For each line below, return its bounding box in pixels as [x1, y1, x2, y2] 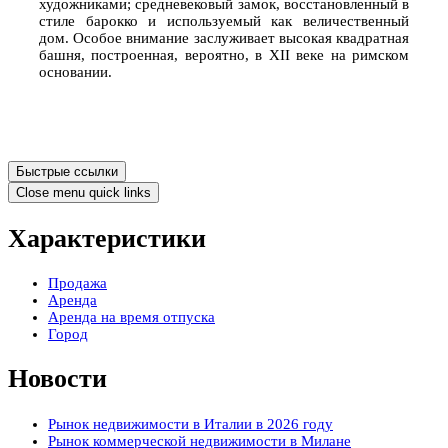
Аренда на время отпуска [48, 309, 215, 326]
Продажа [48, 275, 107, 292]
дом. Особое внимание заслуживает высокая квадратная [39, 29, 409, 46]
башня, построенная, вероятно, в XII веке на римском [39, 46, 409, 63]
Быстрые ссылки [16, 163, 118, 179]
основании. [39, 63, 112, 80]
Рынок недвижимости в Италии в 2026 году [48, 415, 333, 432]
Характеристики [8, 224, 206, 254]
